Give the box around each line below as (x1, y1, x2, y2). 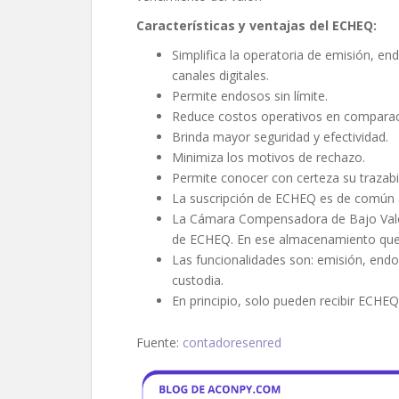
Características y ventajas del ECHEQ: (136, 17, 377, 35)
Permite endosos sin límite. (172, 87, 328, 105)
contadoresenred (183, 334, 281, 352)
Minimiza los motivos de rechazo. (172, 149, 365, 167)
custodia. (172, 272, 224, 289)
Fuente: (136, 334, 183, 352)
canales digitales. (172, 67, 269, 85)
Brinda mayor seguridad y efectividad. (172, 128, 388, 146)
